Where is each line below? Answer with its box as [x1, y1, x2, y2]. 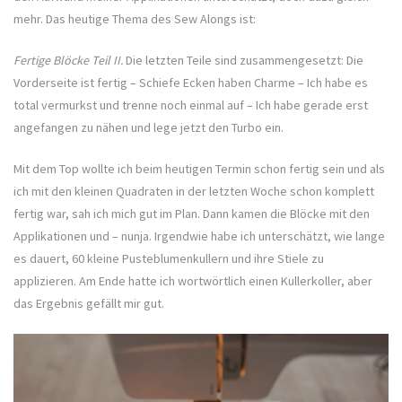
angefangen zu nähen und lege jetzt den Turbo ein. [13, 119, 284, 136]
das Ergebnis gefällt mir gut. [13, 295, 164, 312]
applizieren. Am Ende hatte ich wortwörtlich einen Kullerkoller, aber [13, 273, 372, 290]
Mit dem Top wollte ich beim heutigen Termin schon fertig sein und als [13, 161, 385, 178]
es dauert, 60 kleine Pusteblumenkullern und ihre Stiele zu [13, 250, 324, 267]
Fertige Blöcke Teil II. [13, 52, 126, 69]
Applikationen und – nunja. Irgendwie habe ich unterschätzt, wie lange [13, 228, 385, 245]
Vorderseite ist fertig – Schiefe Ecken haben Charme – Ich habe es [13, 74, 368, 92]
